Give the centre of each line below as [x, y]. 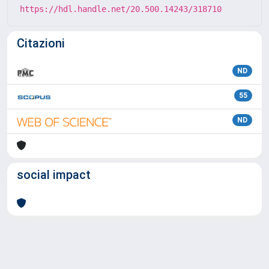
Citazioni [41, 43]
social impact [54, 175]
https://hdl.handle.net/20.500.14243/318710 [121, 9]
